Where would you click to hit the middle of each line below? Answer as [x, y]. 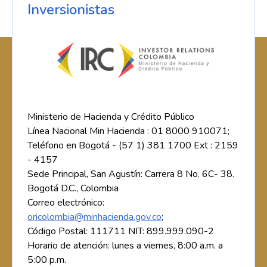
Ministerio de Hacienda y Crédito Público [111, 117]
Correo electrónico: [66, 202]
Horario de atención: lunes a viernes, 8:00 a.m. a [125, 245]
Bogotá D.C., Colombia [73, 188]
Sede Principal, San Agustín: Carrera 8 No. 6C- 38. [131, 174]
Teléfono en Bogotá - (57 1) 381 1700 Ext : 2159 [133, 145]
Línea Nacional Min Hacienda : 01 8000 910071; [128, 131]
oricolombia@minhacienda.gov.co [94, 217]
